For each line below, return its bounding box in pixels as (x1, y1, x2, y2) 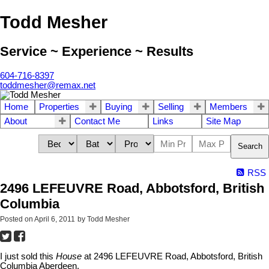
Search (238, 142, 262, 151)
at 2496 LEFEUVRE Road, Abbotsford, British (82, 251, 262, 261)
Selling (158, 101, 184, 112)
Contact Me (74, 116, 120, 126)
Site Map (206, 116, 241, 126)
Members (210, 101, 247, 112)
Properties (39, 101, 79, 112)
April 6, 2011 (34, 214, 75, 223)
